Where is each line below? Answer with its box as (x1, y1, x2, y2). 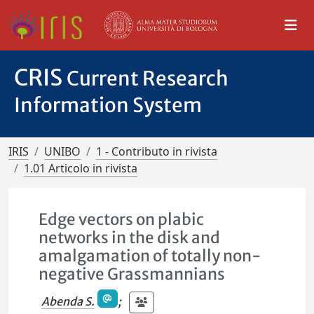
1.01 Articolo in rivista (24, 161, 137, 176)
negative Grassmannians (39, 264, 226, 284)
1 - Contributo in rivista (96, 144, 217, 159)
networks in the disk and (39, 228, 221, 247)
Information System (14, 93, 202, 118)
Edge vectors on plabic (39, 210, 205, 229)
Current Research (67, 66, 228, 91)
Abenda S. (41, 294, 95, 308)
